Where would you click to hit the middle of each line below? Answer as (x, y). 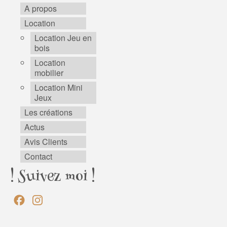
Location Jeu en (63, 38)
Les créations (48, 112)
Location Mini (59, 88)
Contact (38, 157)
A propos (41, 9)
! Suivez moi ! (53, 178)
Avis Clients (46, 142)
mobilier (49, 73)
